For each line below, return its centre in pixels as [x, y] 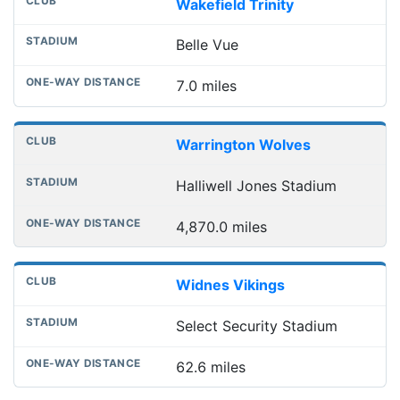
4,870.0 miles [221, 226]
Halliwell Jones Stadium [256, 185]
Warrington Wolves [243, 144]
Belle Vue [207, 45]
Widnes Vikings [230, 285]
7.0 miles [206, 86]
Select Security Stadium [256, 326]
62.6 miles [210, 367]
